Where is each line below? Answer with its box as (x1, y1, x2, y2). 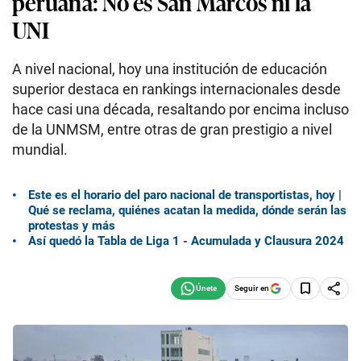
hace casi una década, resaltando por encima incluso (12, 101, 349, 118)
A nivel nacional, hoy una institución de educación (12, 60, 327, 77)
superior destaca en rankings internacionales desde (12, 81, 341, 98)
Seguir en (234, 283, 269, 293)
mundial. (12, 141, 68, 158)
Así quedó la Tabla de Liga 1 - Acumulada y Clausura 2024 (28, 233, 344, 248)
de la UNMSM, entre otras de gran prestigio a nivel (12, 121, 332, 138)
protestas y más (28, 218, 115, 233)
